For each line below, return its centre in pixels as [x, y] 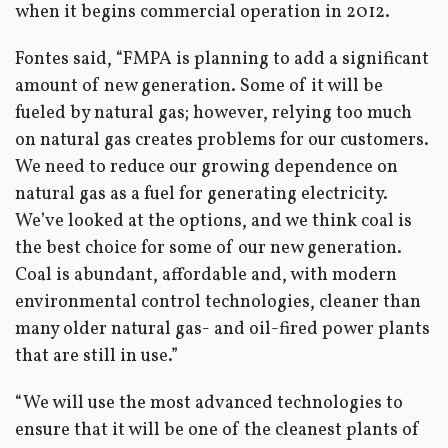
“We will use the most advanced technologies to [209, 403]
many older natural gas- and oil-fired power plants [222, 329]
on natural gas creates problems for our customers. [222, 140]
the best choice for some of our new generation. [208, 248]
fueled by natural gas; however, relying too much [213, 113]
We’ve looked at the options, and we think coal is [213, 221]
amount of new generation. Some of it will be [199, 86]
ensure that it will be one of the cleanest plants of [217, 430]
